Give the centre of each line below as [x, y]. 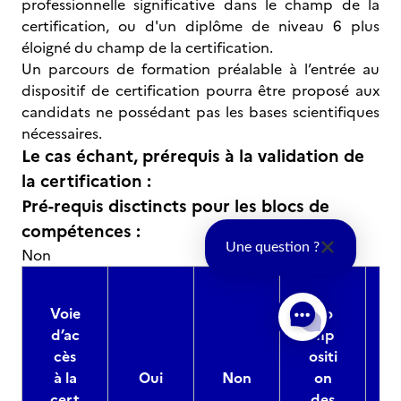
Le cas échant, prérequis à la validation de [193, 156]
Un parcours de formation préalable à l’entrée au [200, 69]
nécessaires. [65, 133]
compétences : [81, 231]
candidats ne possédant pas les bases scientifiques [200, 112]
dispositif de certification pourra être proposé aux [200, 90]
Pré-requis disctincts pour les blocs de [175, 206]
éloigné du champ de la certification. [154, 47]
